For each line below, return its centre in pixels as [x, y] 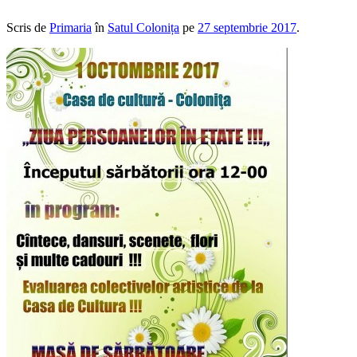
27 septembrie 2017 [247, 28]
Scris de [28, 28]
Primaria [71, 28]
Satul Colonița [143, 28]
